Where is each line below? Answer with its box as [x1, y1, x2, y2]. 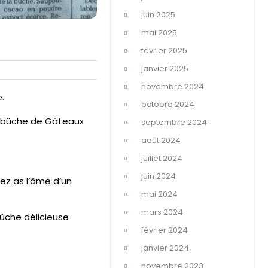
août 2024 [141, 135, 181, 146]
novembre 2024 [141, 81, 204, 92]
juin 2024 [141, 170, 176, 182]
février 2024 [141, 224, 188, 236]
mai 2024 [141, 188, 178, 200]
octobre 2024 [141, 99, 194, 110]
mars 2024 [141, 206, 183, 218]
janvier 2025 [141, 63, 188, 74]
